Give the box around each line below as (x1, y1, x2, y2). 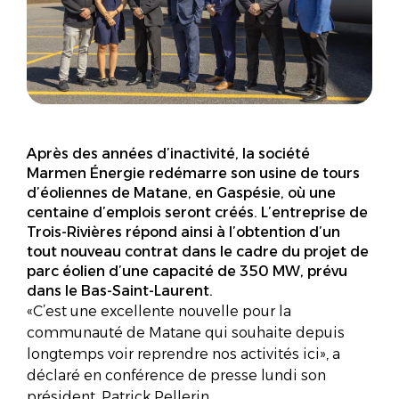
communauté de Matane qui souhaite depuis (27, 323, 345, 341)
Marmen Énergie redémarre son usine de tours (27, 164, 360, 182)
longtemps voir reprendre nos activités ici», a (27, 345, 340, 362)
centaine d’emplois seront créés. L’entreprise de (27, 203, 368, 221)
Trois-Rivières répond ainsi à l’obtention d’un (27, 223, 340, 240)
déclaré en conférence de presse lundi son (27, 366, 326, 384)
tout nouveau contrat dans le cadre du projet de (27, 242, 369, 260)
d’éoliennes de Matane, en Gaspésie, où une (27, 183, 336, 201)
